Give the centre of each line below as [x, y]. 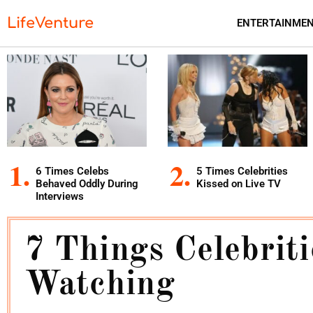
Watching [100, 285]
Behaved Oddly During [87, 184]
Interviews [60, 196]
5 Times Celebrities [242, 171]
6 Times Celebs [72, 171]
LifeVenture [50, 23]
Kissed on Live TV [239, 184]
